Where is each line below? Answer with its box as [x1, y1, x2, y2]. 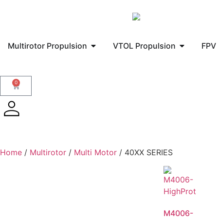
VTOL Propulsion [113, 40, 176, 51]
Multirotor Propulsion [8, 40, 87, 51]
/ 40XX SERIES [117, 147, 173, 158]
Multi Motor [74, 147, 117, 158]
